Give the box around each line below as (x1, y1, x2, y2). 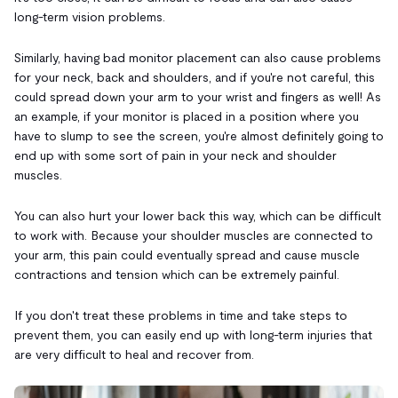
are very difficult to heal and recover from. (14, 346, 254, 362)
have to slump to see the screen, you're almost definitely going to (14, 128, 384, 143)
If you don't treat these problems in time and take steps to (14, 307, 347, 322)
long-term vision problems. (14, 9, 165, 24)
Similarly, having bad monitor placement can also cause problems (14, 50, 381, 65)
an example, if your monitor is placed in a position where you (14, 108, 359, 123)
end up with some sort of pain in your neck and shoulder (14, 147, 337, 163)
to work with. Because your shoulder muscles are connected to (14, 227, 373, 243)
